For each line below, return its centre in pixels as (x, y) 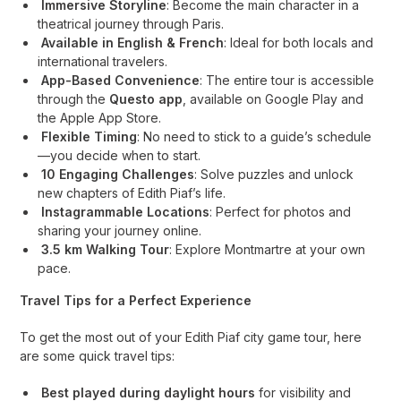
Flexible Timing (90, 137)
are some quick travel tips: (98, 356)
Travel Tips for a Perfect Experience (136, 300)
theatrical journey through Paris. (131, 24)
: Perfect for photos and (281, 212)
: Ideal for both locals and (299, 43)
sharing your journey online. (120, 230)
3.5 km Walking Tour (106, 249)
